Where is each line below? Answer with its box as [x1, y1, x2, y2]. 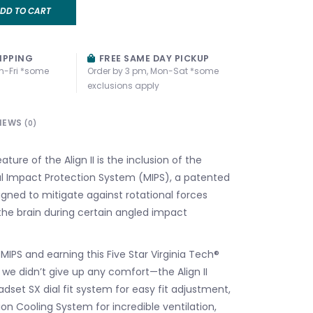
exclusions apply [87, 79, 159, 92]
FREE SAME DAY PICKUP [96, 52, 210, 64]
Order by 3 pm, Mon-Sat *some [87, 64, 219, 77]
